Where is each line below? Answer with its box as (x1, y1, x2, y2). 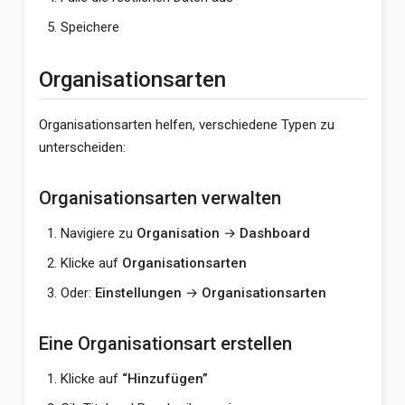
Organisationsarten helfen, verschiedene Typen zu (38, 117, 334, 133)
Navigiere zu (60, 225, 137, 241)
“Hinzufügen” (121, 371, 208, 387)
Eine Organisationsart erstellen (38, 333, 292, 354)
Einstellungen (94, 285, 182, 301)
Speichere (60, 19, 119, 35)
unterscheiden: (38, 139, 126, 155)
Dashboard (239, 225, 310, 241)
